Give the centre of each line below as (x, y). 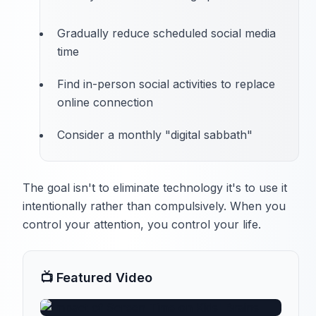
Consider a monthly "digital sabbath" (155, 135)
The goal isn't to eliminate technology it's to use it (155, 188)
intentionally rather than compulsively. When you (154, 206)
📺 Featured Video (96, 278)
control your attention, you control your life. (142, 225)
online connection (105, 103)
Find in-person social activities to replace (166, 84)
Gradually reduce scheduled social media (166, 34)
